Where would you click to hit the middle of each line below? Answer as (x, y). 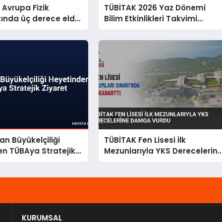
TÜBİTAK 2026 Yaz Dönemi (155, 7)
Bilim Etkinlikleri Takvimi (151, 18)
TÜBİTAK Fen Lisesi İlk (145, 140)
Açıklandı (122, 29)
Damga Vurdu (132, 162)
